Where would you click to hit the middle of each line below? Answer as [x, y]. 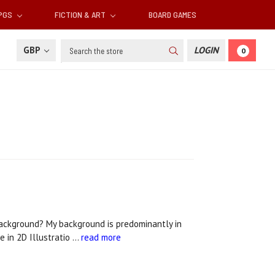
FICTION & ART [81, 15]
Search [75, 46]
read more [101, 238]
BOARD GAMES [172, 15]
